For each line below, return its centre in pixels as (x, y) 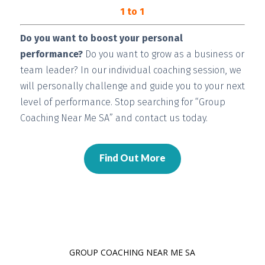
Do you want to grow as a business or (163, 54)
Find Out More (132, 157)
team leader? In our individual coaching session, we (130, 70)
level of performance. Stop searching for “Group (122, 102)
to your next (218, 86)
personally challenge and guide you (114, 86)
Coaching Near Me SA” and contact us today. (114, 118)
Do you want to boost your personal (101, 38)
